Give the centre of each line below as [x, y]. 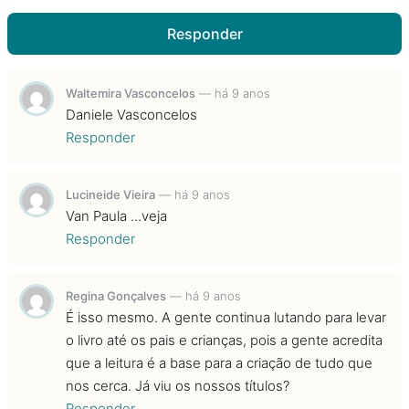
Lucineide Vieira [110, 194]
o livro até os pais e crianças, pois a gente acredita [224, 340]
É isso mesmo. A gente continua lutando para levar [226, 317]
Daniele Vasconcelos [131, 114]
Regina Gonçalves [116, 295]
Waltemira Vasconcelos [131, 93]
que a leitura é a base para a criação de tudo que [219, 362]
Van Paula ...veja [116, 215]
